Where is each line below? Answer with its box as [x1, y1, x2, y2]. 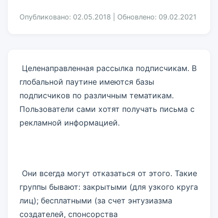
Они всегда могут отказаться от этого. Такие [19, 168, 197, 178]
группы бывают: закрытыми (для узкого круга [19, 182, 198, 192]
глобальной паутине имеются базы [19, 77, 154, 87]
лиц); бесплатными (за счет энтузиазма [19, 196, 172, 205]
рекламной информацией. [19, 118, 120, 127]
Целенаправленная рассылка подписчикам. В [19, 63, 197, 73]
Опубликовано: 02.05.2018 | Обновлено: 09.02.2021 [19, 13, 197, 21]
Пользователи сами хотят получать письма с [19, 104, 195, 114]
